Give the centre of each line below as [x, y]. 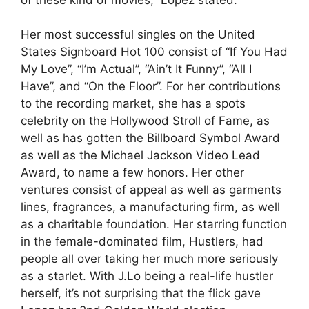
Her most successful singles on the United [138, 34]
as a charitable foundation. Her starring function [154, 224]
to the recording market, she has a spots [133, 103]
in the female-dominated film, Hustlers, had [142, 241]
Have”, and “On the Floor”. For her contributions [151, 86]
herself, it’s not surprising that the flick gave [141, 293]
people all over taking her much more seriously [149, 259]
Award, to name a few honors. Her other [132, 172]
